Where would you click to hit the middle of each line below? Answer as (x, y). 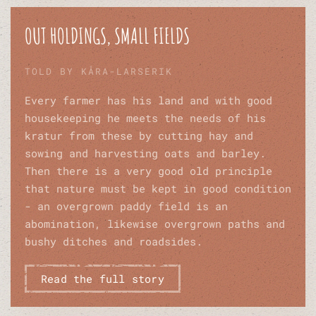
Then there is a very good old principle (148, 171)
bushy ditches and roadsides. (114, 242)
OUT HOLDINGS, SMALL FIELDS (107, 36)
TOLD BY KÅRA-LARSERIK (99, 72)
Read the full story (103, 279)
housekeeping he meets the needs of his (145, 118)
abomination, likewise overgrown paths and (155, 224)
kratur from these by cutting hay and (139, 136)
